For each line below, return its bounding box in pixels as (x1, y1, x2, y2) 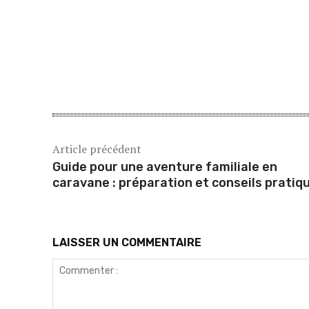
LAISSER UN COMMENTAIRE (52, 236, 201, 250)
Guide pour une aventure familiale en (52, 159, 277, 175)
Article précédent (52, 141, 141, 157)
